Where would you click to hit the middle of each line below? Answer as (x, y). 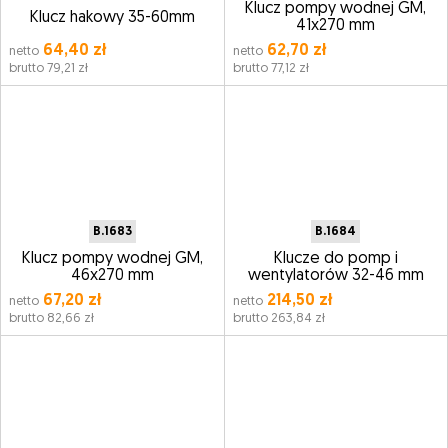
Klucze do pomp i (335, 259)
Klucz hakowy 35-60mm (112, 17)
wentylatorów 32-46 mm (335, 276)
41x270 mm (336, 26)
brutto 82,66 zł (51, 318)
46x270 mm (112, 276)
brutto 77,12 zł (270, 68)
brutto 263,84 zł (278, 318)
